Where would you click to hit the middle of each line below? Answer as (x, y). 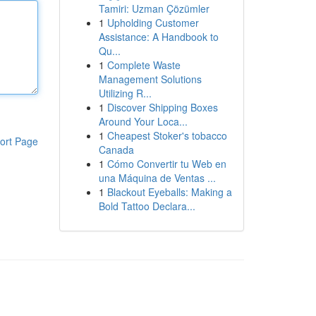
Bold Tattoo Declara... (147, 206)
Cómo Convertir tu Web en (166, 164)
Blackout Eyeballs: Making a (169, 192)
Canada (116, 150)
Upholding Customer (153, 23)
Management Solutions (150, 79)
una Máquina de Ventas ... (157, 178)
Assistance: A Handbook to (158, 37)
